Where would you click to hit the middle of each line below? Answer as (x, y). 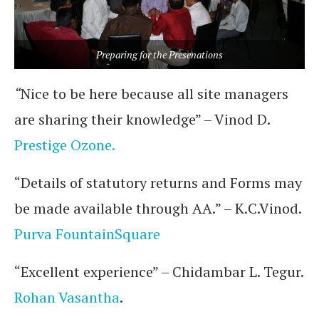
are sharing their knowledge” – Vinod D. (142, 119)
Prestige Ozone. (65, 145)
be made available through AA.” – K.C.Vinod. (158, 208)
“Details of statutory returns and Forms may (158, 183)
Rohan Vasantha (67, 297)
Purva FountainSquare (87, 234)
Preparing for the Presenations (159, 54)
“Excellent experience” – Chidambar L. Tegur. (159, 272)
